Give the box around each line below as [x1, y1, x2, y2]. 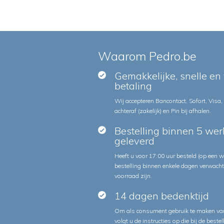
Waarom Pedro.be [98, 48, 196, 64]
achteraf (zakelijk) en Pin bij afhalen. [114, 107, 211, 115]
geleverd [114, 134, 154, 147]
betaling [114, 79, 152, 92]
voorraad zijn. [114, 172, 152, 180]
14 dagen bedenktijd [114, 189, 209, 202]
